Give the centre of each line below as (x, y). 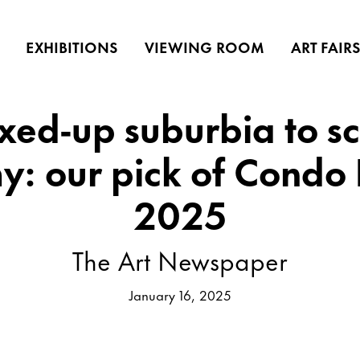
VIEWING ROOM (205, 47)
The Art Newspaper (180, 259)
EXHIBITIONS (72, 47)
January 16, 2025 (180, 294)
